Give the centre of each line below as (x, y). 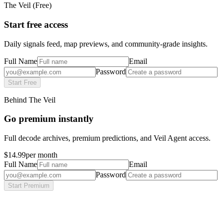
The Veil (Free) (28, 5)
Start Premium (29, 186)
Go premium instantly (49, 119)
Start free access (36, 24)
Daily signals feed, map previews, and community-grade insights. (106, 44)
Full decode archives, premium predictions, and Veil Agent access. (107, 138)
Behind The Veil (30, 100)
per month (42, 155)
